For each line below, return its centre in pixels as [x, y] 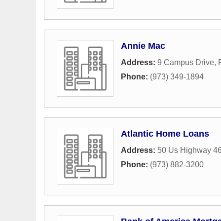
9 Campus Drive [186, 62]
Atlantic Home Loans [165, 134]
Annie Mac [143, 46]
